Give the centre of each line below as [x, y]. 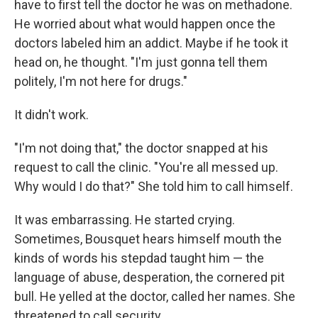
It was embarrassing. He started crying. [125, 220]
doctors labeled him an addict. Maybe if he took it [151, 43]
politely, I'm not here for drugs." [101, 81]
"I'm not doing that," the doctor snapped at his [141, 148]
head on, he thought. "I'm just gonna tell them [141, 62]
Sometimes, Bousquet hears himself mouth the [148, 239]
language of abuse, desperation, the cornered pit [149, 277]
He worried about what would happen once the [145, 24]
